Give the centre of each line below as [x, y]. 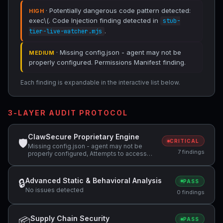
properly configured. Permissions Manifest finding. [107, 62]
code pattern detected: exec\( [72, 168]
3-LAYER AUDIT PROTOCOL [68, 113]
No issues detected [55, 190]
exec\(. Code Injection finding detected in [95, 20]
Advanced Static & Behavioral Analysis [94, 180]
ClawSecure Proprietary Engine [84, 137]
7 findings [191, 152]
